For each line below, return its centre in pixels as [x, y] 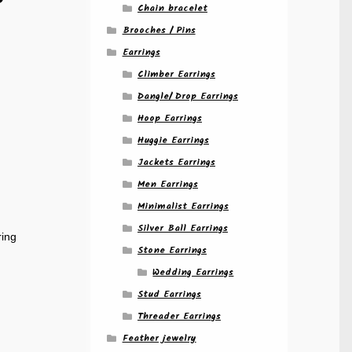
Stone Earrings [172, 250]
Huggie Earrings [173, 140]
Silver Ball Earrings [182, 228]
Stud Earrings [169, 294]
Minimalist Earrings [183, 206]
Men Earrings [167, 184]
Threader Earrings [179, 316]
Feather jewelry [159, 338]
